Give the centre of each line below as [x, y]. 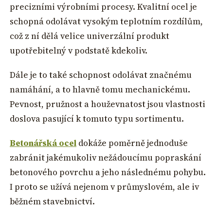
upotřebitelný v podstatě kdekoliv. [79, 50]
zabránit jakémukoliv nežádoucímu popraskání [106, 158]
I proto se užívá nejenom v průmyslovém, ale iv [104, 187]
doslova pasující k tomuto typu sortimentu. [97, 118]
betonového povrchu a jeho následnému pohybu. [108, 173]
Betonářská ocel [43, 143]
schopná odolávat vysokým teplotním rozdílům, [106, 21]
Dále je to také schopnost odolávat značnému [101, 75]
